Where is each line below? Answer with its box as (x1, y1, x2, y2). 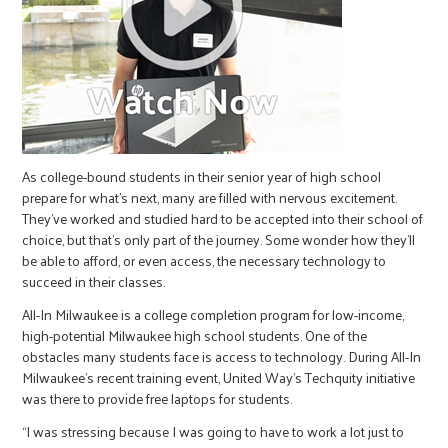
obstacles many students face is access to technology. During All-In (22, 344, 422, 369)
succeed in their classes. (22, 269, 169, 294)
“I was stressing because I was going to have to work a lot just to (22, 419, 405, 444)
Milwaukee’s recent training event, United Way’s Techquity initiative (22, 365, 416, 390)
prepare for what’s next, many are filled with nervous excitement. (22, 185, 398, 210)
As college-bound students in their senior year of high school (22, 164, 382, 189)
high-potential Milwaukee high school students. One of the (22, 323, 368, 348)
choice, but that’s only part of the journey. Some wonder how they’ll (22, 227, 416, 252)
